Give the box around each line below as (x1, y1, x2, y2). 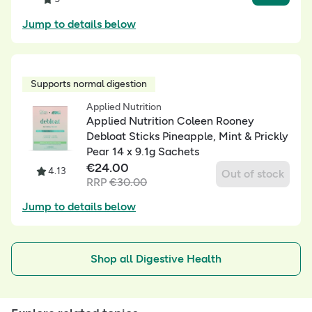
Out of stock (221, 166, 284, 180)
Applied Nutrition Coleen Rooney (86, 114, 254, 128)
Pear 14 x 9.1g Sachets (86, 145, 199, 159)
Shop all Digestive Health (91, 252, 221, 266)
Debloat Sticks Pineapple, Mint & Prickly (86, 130, 288, 143)
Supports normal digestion (31, 78, 147, 91)
